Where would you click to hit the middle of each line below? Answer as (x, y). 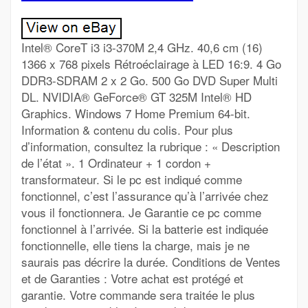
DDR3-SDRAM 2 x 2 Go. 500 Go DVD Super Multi (150, 80)
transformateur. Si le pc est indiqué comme (132, 179)
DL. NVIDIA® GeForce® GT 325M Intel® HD (136, 97)
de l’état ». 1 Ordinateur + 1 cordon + (116, 163)
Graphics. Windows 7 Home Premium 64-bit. (136, 113)
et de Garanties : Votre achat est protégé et (132, 278)
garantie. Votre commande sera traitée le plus (138, 295)
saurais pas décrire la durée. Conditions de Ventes (151, 262)
